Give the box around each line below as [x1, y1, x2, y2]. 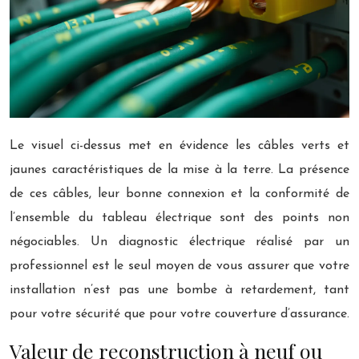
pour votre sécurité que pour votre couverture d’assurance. [10, 307, 349, 321]
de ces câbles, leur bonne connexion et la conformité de [10, 187, 349, 200]
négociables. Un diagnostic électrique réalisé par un [10, 235, 349, 248]
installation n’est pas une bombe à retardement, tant [10, 283, 349, 296]
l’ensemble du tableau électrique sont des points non [10, 211, 349, 224]
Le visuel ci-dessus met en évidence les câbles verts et [10, 139, 349, 152]
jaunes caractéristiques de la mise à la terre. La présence [10, 163, 349, 176]
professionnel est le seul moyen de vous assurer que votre [10, 259, 349, 272]
